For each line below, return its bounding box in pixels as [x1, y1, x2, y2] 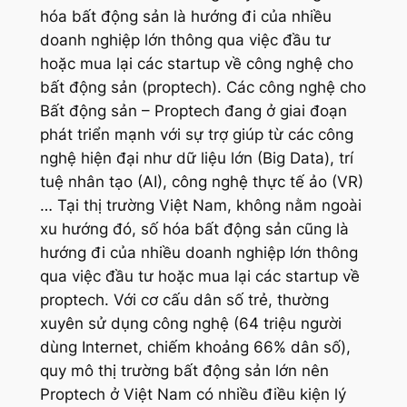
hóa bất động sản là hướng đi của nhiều [39, 7, 332, 26]
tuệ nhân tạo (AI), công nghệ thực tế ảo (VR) [39, 173, 363, 192]
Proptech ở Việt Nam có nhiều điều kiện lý [39, 385, 346, 404]
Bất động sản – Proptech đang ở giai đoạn [39, 102, 347, 121]
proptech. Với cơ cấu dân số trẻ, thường [39, 291, 329, 310]
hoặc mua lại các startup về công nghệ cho [39, 55, 353, 74]
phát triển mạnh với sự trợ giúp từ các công [39, 125, 353, 144]
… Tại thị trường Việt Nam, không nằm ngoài [39, 196, 362, 215]
